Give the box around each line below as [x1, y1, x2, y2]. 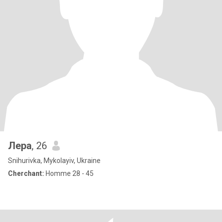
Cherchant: [8, 169, 44, 177]
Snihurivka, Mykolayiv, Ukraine [8, 157, 101, 165]
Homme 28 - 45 [44, 169, 94, 177]
